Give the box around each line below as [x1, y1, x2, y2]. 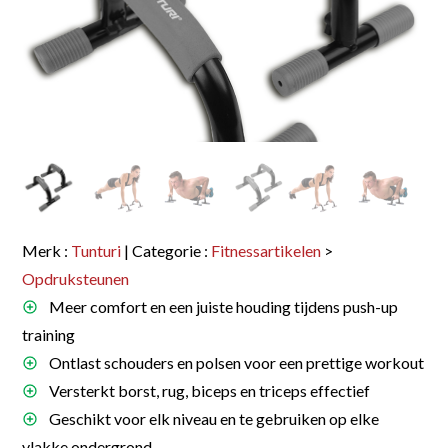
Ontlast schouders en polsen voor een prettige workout [46, 352, 425, 372]
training [22, 324, 76, 344]
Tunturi [71, 240, 122, 260]
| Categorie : [121, 240, 212, 260]
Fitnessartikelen [211, 240, 322, 260]
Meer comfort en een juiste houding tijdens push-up [46, 296, 399, 316]
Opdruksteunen [22, 268, 130, 288]
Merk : [22, 240, 72, 260]
